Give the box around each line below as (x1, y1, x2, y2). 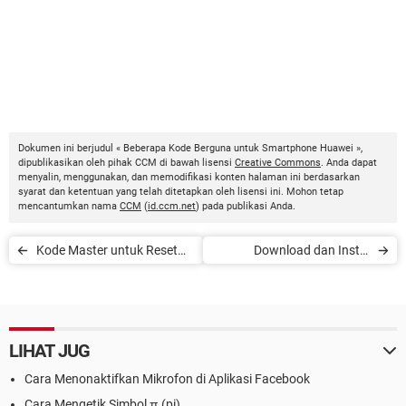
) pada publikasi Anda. (196, 200, 295, 212)
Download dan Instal (254, 243, 370, 257)
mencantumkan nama (18, 200, 120, 212)
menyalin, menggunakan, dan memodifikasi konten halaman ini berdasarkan (18, 171, 360, 183)
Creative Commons (235, 157, 321, 169)
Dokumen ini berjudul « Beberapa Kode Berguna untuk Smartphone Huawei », (18, 142, 362, 154)
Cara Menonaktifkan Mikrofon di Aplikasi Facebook (24, 372, 310, 386)
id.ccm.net (148, 200, 196, 212)
